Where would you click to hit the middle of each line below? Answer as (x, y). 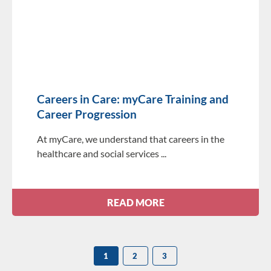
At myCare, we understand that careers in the (130, 139)
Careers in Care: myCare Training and (132, 99)
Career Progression (87, 114)
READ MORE (135, 203)
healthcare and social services (98, 154)
